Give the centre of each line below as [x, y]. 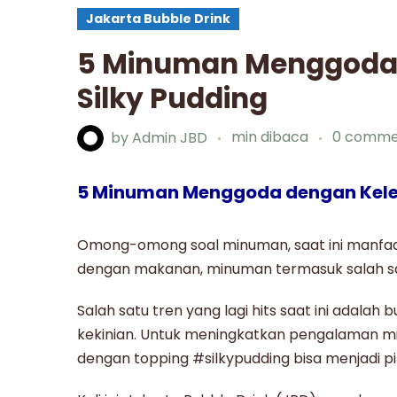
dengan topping [135, 358]
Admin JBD [170, 137]
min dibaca [272, 137]
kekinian [105, 334]
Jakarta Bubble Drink [158, 19]
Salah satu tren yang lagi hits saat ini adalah [230, 310]
